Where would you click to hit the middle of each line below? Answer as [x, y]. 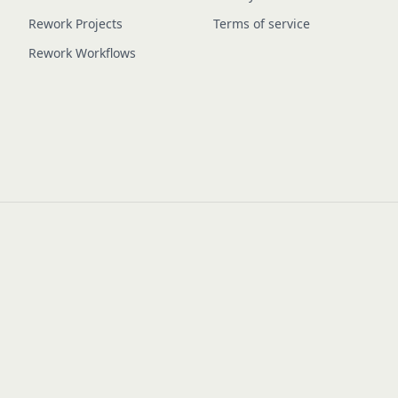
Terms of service [262, 24]
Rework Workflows [82, 53]
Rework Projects [76, 24]
